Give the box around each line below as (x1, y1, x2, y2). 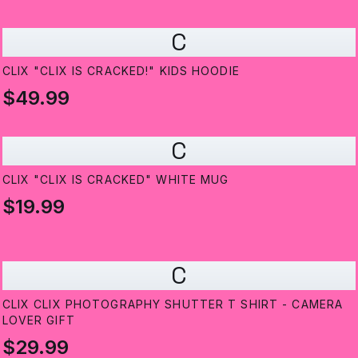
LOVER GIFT (2, 313, 75, 328)
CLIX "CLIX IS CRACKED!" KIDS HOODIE (2, 64, 240, 78)
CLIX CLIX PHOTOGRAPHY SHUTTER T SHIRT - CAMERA (2, 297, 344, 312)
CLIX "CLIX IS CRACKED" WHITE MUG (2, 173, 229, 187)
